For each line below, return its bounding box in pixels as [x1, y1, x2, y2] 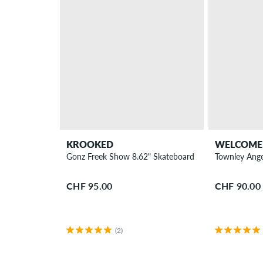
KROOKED [66, 138, 114, 150]
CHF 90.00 [214, 180, 261, 191]
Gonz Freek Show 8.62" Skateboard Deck [66, 151, 216, 161]
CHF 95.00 [66, 180, 113, 191]
